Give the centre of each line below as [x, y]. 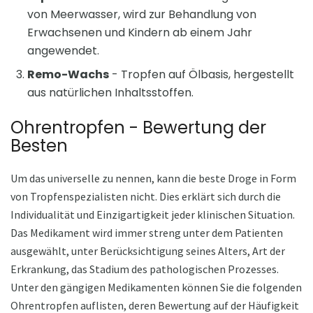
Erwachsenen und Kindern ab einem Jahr [140, 33]
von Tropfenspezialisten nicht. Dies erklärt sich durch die [146, 196]
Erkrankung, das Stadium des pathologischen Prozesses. [145, 269]
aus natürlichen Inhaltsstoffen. [110, 93]
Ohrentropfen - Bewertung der [138, 128]
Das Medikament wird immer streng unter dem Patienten [147, 233]
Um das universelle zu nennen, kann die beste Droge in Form [153, 178]
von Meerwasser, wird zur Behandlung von [142, 15]
